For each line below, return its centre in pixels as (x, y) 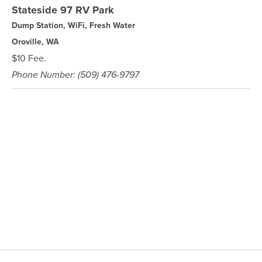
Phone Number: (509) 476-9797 (75, 75)
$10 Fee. (29, 58)
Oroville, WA (35, 42)
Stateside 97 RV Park (63, 10)
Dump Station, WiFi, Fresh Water (73, 25)
